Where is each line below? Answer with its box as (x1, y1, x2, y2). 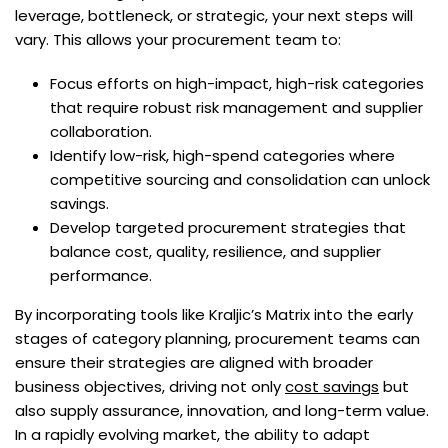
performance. (50, 265, 153, 287)
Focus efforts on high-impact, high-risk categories (50, 73, 425, 95)
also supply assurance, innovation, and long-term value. (15, 400, 429, 422)
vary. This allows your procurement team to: (15, 29, 341, 51)
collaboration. (50, 121, 153, 143)
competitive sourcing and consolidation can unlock (50, 169, 431, 191)
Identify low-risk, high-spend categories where (50, 145, 396, 167)
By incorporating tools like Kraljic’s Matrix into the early (15, 304, 413, 326)
